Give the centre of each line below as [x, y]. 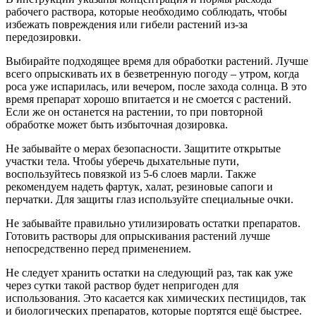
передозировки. [43, 37]
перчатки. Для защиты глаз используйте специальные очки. [150, 200]
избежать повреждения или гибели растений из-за [127, 25]
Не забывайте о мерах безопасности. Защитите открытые [143, 149]
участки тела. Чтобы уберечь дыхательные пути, [122, 162]
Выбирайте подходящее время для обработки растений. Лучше [157, 61]
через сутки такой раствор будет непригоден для [122, 286]
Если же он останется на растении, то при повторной [134, 112]
